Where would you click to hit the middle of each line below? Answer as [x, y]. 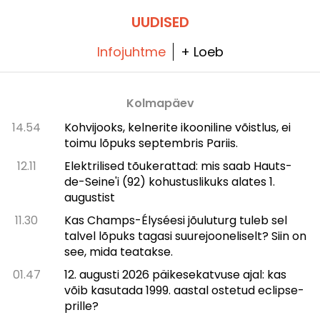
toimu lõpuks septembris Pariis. [151, 143]
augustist [89, 197]
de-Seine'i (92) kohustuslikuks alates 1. [169, 181]
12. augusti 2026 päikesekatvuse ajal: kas [175, 274]
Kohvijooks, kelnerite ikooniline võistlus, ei [177, 127]
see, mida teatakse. [118, 251]
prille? [81, 306]
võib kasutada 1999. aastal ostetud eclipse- [184, 290]
